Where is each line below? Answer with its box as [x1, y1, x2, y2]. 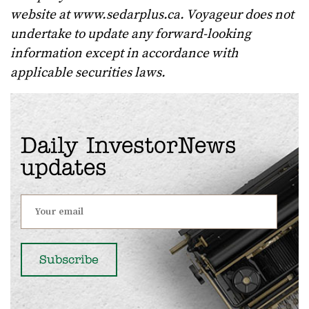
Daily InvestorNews [21, 136, 237, 159]
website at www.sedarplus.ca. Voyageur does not [10, 7, 294, 23]
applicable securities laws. [10, 65, 166, 81]
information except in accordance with [10, 46, 238, 62]
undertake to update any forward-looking [10, 26, 251, 43]
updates [21, 158, 107, 181]
